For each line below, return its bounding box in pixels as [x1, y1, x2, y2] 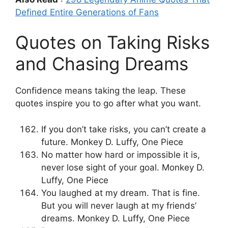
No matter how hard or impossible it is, [41, 149, 200, 160]
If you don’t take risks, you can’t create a [41, 124, 206, 134]
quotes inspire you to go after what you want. [15, 98, 201, 109]
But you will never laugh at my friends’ [41, 200, 196, 211]
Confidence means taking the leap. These [15, 85, 186, 96]
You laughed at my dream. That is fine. [41, 187, 200, 198]
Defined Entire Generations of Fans [15, 7, 159, 17]
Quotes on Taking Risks [15, 32, 210, 53]
